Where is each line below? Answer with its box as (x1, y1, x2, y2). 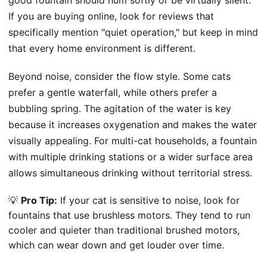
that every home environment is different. (8, 42, 195, 54)
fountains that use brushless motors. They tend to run (8, 209, 250, 221)
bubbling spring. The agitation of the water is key (8, 102, 231, 114)
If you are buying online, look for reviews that (8, 10, 214, 22)
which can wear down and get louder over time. (8, 238, 224, 251)
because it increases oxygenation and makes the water (8, 118, 257, 131)
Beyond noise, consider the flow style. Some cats (8, 70, 231, 82)
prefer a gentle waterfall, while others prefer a (8, 86, 217, 98)
